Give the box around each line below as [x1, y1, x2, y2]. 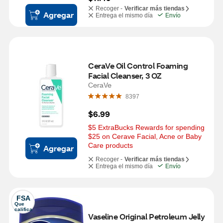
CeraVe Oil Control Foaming [88, 60, 188, 71]
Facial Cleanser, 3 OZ [88, 70, 161, 81]
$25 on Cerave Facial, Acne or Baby [88, 132, 202, 140]
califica [14, 207, 32, 212]
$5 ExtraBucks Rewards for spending [88, 123, 205, 131]
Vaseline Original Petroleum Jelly [88, 211, 205, 222]
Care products [88, 141, 133, 149]
